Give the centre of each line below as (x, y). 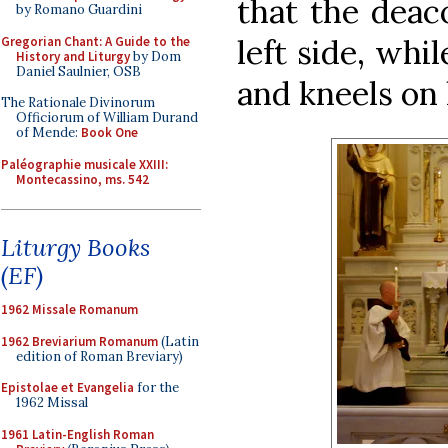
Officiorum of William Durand (107, 117)
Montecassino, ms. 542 (82, 179)
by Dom (155, 56)
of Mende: (48, 132)
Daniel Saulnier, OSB (78, 71)
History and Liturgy (73, 56)
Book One (109, 132)
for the (156, 387)
